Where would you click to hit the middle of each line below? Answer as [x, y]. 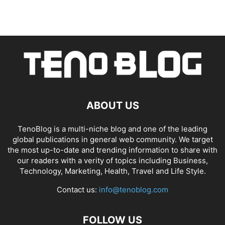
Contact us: [78, 190]
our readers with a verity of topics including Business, [113, 161]
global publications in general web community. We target [113, 140]
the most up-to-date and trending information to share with [113, 150]
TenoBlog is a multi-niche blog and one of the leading [113, 129]
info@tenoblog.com [134, 190]
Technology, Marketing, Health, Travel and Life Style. [113, 171]
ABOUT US [113, 106]
